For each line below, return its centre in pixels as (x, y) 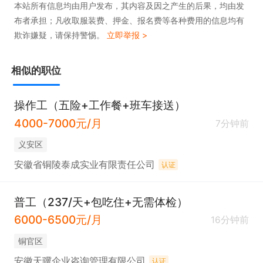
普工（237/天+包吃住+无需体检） (101, 202)
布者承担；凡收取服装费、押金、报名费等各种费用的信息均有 (129, 21)
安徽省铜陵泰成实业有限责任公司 (84, 165)
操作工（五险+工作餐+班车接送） (100, 105)
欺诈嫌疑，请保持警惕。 (60, 35)
